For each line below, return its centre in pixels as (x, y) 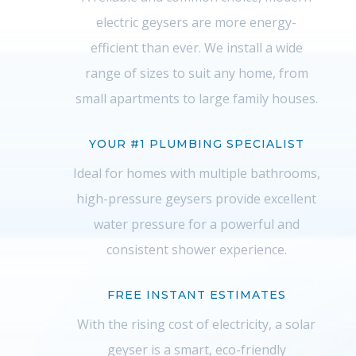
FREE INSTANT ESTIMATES (196, 294)
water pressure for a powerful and (196, 224)
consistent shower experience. (196, 249)
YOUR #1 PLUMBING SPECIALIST (196, 143)
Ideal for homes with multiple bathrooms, (196, 173)
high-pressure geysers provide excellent (197, 198)
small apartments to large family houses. (196, 98)
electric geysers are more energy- (197, 22)
